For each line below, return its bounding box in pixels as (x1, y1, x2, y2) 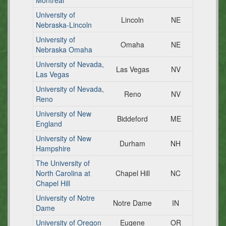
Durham (120, 138, 145, 148)
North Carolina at (36, 168, 90, 178)
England (36, 119, 62, 129)
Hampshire (36, 143, 71, 153)
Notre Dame (113, 198, 152, 208)
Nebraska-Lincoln (36, 20, 92, 30)
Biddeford (117, 114, 148, 124)
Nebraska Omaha (36, 44, 92, 54)
